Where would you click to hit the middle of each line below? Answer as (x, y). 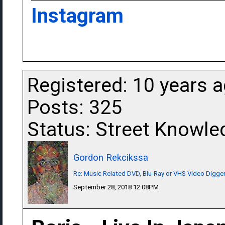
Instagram (77, 16)
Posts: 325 (75, 107)
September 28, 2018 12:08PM (116, 187)
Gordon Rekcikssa (111, 157)
